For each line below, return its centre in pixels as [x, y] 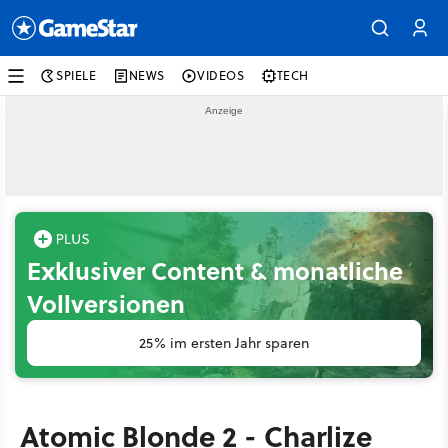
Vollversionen [106, 303]
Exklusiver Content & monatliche [215, 270]
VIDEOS [221, 75]
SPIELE [76, 75]
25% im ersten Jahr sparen [224, 343]
